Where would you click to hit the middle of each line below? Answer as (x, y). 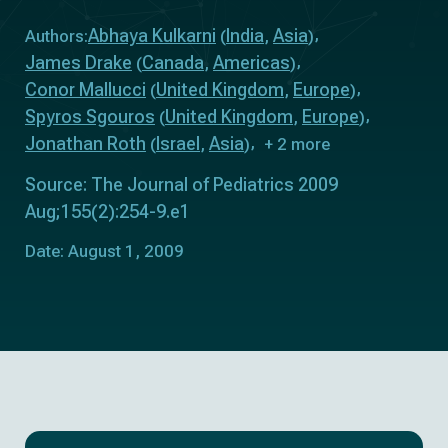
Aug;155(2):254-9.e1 (107, 211)
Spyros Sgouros (90, 116)
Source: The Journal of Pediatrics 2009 (181, 184)
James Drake (78, 62)
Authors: (56, 36)
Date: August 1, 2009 (104, 251)
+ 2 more (297, 144)
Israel (178, 143)
